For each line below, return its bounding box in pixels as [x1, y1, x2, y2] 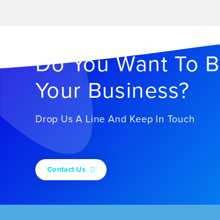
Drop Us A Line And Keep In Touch [35, 113, 195, 125]
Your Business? [35, 78, 190, 104]
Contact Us [47, 165, 85, 174]
